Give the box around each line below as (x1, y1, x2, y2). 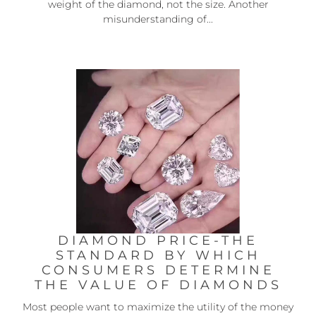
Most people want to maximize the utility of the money (23, 300, 293, 313)
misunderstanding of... (103, 13, 213, 26)
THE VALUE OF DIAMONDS (34, 276, 282, 293)
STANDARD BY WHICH (55, 247, 261, 263)
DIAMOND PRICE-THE (58, 232, 258, 248)
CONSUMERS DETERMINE (41, 262, 275, 278)
